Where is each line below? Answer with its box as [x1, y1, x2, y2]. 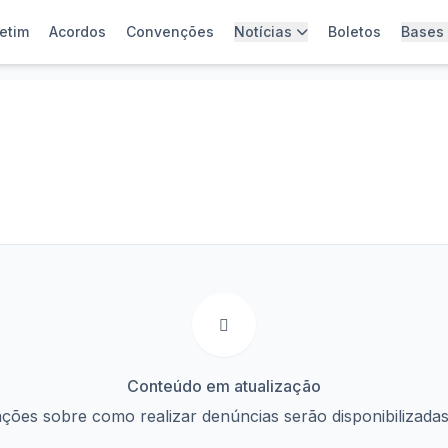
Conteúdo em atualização [127, 376, 321, 396]
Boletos [328, 23, 381, 40]
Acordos [49, 23, 106, 40]
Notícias [234, 23, 292, 40]
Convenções [126, 23, 214, 40]
